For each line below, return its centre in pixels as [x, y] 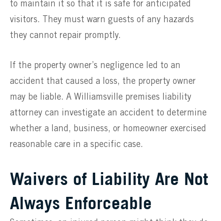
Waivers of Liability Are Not [109, 179]
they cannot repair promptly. [65, 36]
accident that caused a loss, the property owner [103, 82]
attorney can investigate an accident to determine [108, 113]
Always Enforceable [81, 203]
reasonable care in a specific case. [76, 145]
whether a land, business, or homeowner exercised [108, 129]
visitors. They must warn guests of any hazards [102, 20]
